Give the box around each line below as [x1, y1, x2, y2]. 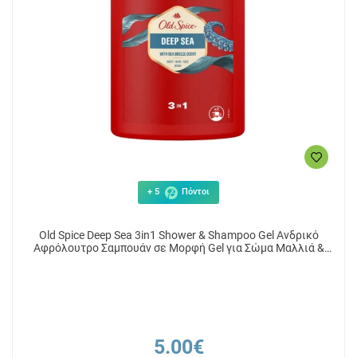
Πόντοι [179, 186, 210, 198]
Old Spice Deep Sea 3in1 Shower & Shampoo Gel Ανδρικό [38, 229, 319, 241]
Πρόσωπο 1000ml [134, 254, 223, 267]
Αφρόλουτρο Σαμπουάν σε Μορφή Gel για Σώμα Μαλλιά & [33, 241, 324, 254]
